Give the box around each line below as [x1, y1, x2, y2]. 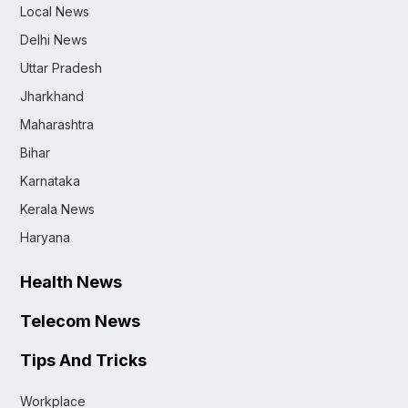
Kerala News [20, 201, 95, 218]
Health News [20, 272, 122, 292]
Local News [20, 4, 89, 20]
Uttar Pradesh [20, 60, 102, 76]
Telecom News [20, 311, 140, 331]
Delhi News [20, 32, 87, 48]
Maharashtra [20, 117, 94, 133]
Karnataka [20, 173, 80, 189]
